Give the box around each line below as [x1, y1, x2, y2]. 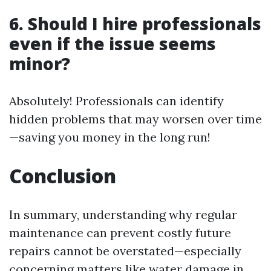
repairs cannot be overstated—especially [9, 243, 241, 258]
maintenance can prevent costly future [9, 224, 231, 240]
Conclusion [9, 162, 116, 189]
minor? [9, 51, 70, 75]
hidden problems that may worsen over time [9, 111, 262, 126]
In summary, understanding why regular [9, 206, 237, 222]
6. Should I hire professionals [9, 11, 261, 35]
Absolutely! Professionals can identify [9, 93, 224, 108]
